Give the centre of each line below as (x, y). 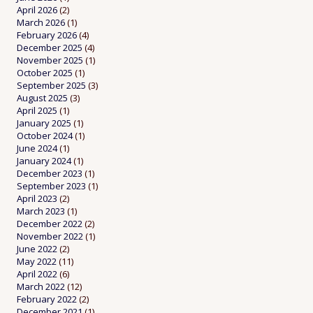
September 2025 (51, 86)
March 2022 (41, 287)
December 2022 (50, 224)
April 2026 (37, 10)
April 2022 (37, 274)
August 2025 (42, 98)
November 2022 (50, 236)
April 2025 (37, 111)
